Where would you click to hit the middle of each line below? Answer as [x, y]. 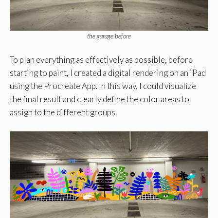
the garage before [109, 36]
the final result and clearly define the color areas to [100, 99]
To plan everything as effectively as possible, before [101, 60]
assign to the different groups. [63, 112]
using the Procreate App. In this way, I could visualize [103, 86]
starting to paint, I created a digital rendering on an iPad [108, 73]
